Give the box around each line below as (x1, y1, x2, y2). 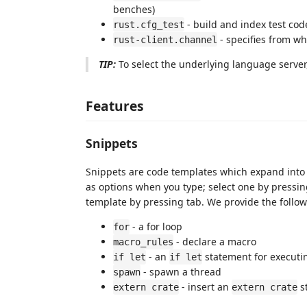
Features (86, 97, 144, 115)
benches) (113, 2, 155, 16)
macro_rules (113, 236, 173, 247)
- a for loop (130, 220, 182, 233)
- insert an (179, 280, 232, 293)
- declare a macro (173, 235, 256, 248)
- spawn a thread (140, 265, 221, 278)
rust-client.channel (113, 34, 217, 45)
